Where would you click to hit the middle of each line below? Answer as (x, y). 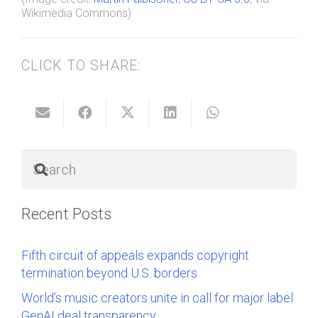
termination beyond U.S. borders (109, 273)
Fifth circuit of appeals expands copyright (135, 255)
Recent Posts (66, 214)
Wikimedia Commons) (76, 13)
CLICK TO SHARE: (81, 65)
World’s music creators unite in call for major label (157, 297)
